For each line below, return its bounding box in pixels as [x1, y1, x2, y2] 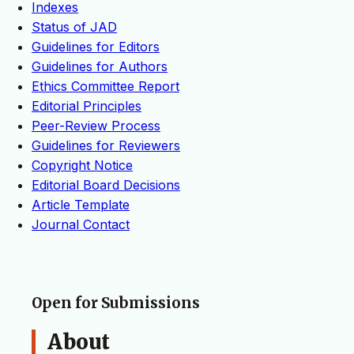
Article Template [32, 197, 130, 213]
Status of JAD [32, 19, 117, 36]
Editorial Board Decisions [32, 177, 180, 194]
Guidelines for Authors [32, 58, 168, 75]
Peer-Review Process [32, 118, 160, 134]
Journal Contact [32, 217, 130, 233]
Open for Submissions [32, 294, 200, 313]
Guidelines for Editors [32, 39, 160, 55]
